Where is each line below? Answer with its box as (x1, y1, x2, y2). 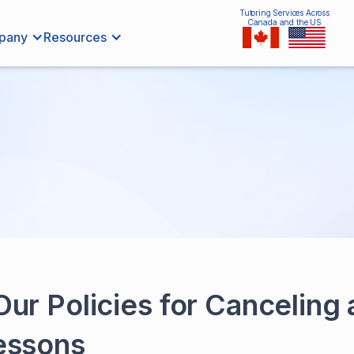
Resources (43, 29, 107, 45)
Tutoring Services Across (239, 8, 330, 17)
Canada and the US (247, 17, 322, 27)
